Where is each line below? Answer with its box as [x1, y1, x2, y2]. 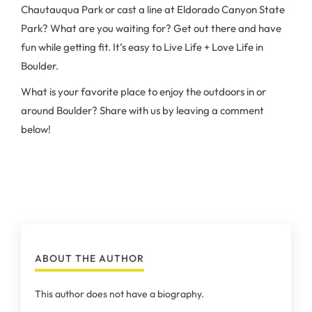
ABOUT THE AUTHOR [35, 252, 144, 265]
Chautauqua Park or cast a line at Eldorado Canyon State [21, 3, 285, 16]
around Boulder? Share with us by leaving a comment [21, 104, 264, 117]
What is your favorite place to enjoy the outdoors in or [21, 85, 266, 98]
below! [21, 123, 51, 136]
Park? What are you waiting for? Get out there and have [21, 22, 281, 35]
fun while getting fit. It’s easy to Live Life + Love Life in [21, 40, 263, 54]
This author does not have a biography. [35, 288, 204, 300]
